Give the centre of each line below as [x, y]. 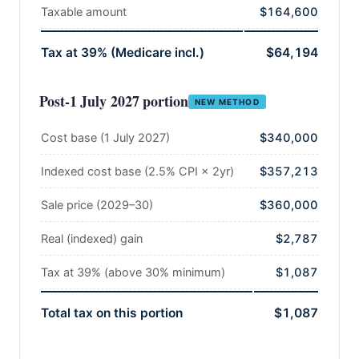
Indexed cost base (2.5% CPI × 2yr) [137, 172]
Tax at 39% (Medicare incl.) [123, 53]
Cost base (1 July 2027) [105, 138]
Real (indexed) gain [92, 239]
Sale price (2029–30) [97, 206]
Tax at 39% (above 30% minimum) [133, 273]
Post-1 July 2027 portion [114, 101]
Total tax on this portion [112, 313]
